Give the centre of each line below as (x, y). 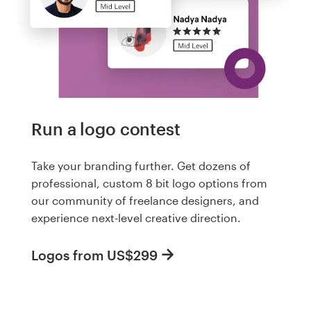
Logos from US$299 (94, 255)
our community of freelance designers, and (145, 201)
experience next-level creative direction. (136, 218)
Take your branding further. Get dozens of (141, 166)
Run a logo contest (106, 128)
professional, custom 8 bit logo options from (149, 183)
